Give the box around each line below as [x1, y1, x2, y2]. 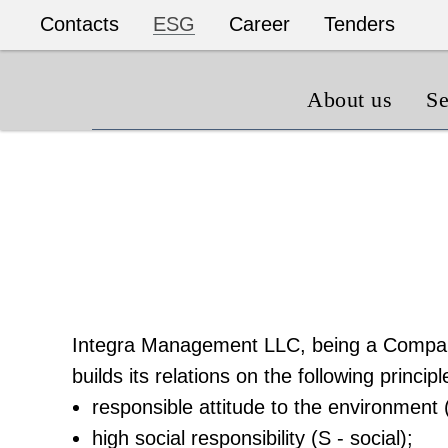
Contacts [40, 13, 119, 35]
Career [229, 13, 290, 35]
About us [307, 87, 392, 112]
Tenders [324, 13, 395, 35]
